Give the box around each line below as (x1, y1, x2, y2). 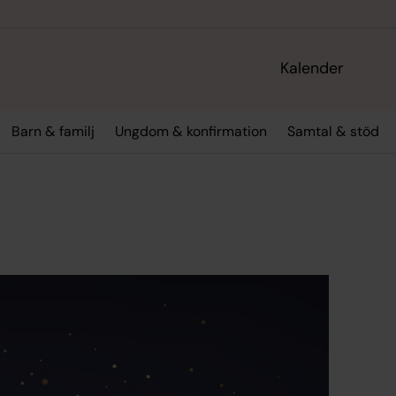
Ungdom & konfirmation (114, 122, 267, 141)
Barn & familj (11, 122, 95, 141)
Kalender (280, 57, 345, 80)
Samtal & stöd (287, 122, 380, 141)
